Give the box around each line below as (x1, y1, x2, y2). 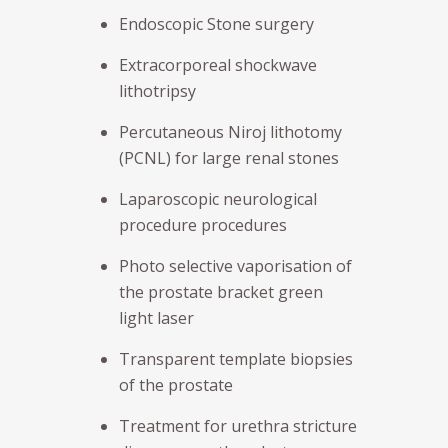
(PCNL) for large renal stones (119, 146, 339, 169)
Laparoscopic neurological (119, 187, 317, 210)
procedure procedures (119, 213, 287, 236)
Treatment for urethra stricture (119, 414, 357, 437)
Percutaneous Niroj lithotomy (119, 120, 342, 143)
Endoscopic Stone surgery (119, 12, 314, 35)
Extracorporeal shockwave (119, 53, 317, 76)
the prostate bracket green (119, 280, 323, 303)
